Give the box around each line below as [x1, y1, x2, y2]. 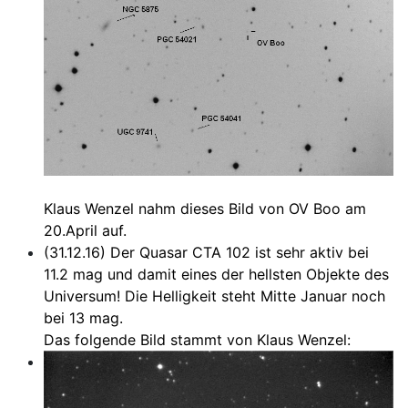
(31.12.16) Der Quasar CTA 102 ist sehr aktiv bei [44, 242, 369, 261]
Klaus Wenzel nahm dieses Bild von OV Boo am [44, 199, 366, 218]
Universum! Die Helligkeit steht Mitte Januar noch [44, 286, 385, 305]
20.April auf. [44, 220, 127, 240]
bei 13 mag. [44, 308, 123, 327]
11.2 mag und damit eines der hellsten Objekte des [44, 264, 389, 283]
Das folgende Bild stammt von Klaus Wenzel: [44, 330, 351, 349]
